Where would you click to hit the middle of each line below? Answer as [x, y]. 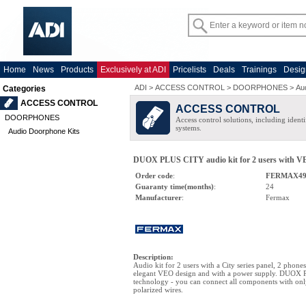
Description [152, 257]
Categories [24, 89]
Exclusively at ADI [133, 70]
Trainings [259, 70]
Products [77, 70]
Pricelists [190, 70]
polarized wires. [158, 290]
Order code [154, 176]
